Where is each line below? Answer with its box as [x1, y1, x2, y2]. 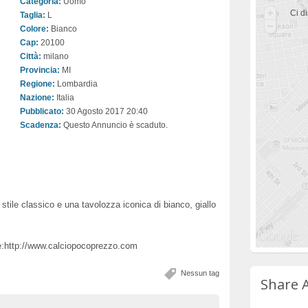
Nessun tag [181, 269, 219, 277]
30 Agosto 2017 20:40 [64, 107, 148, 116]
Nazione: [20, 93, 54, 102]
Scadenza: [20, 120, 61, 130]
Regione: [20, 79, 55, 89]
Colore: [20, 24, 49, 34]
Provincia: [20, 65, 60, 75]
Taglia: [20, 10, 45, 20]
